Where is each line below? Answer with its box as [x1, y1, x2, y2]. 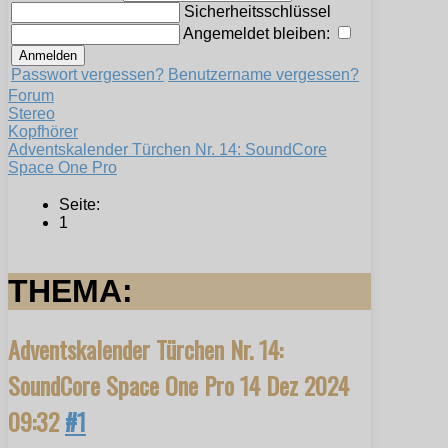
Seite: [59, 196, 100, 214]
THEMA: [8, 272, 133, 309]
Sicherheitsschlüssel [184, 3, 331, 21]
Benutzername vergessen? [168, 66, 359, 84]
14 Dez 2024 [240, 367, 349, 404]
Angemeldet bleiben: [183, 25, 334, 43]
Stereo [8, 105, 55, 123]
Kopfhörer [8, 123, 78, 141]
